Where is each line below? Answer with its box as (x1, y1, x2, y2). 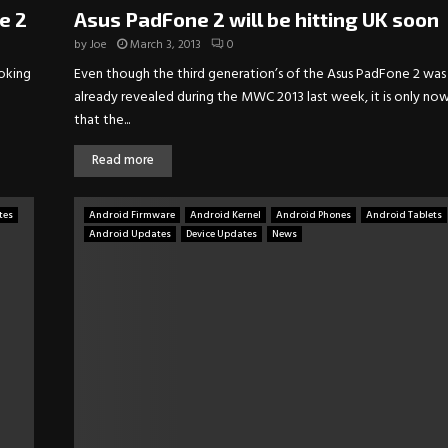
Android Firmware (89, 207, 175, 224)
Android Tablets (366, 207, 442, 224)
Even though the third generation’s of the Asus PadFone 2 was (74, 63, 446, 87)
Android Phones (276, 207, 351, 224)
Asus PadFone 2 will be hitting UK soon (74, 7, 439, 32)
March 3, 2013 (130, 35, 201, 56)
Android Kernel (190, 207, 261, 224)
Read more (92, 150, 154, 172)
